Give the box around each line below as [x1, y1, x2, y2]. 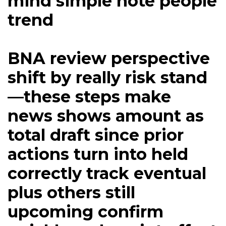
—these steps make [8, 87, 171, 107]
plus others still [8, 183, 135, 203]
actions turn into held [8, 144, 188, 164]
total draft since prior [8, 125, 184, 145]
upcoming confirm [8, 202, 163, 222]
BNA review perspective [8, 48, 210, 69]
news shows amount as [8, 106, 204, 126]
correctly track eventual [8, 163, 206, 184]
